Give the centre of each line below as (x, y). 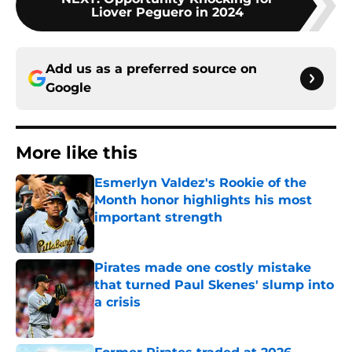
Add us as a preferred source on (151, 69)
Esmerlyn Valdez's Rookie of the (200, 183)
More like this (77, 153)
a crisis (117, 302)
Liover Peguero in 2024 (167, 13)
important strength (158, 218)
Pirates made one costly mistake (203, 268)
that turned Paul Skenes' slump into (214, 285)
